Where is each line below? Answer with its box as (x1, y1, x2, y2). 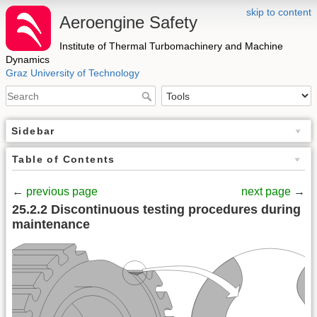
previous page (26, 185, 100, 198)
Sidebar (11, 125, 55, 137)
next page (241, 185, 294, 198)
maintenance (12, 217, 90, 231)
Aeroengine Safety (59, 13, 197, 32)
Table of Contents (12, 154, 115, 166)
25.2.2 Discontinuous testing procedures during (12, 202, 301, 217)
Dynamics (6, 54, 50, 65)
